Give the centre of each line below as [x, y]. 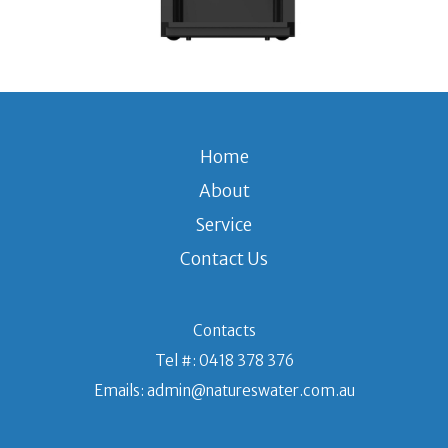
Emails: [120, 390]
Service [224, 224]
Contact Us [224, 258]
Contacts [224, 330]
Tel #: [176, 360]
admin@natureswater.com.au [250, 390]
